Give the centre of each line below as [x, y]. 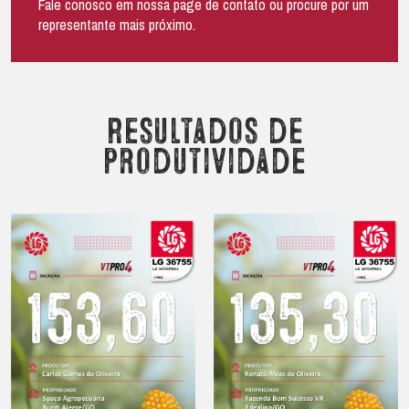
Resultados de [204, 132]
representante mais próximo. [117, 25]
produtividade [204, 162]
